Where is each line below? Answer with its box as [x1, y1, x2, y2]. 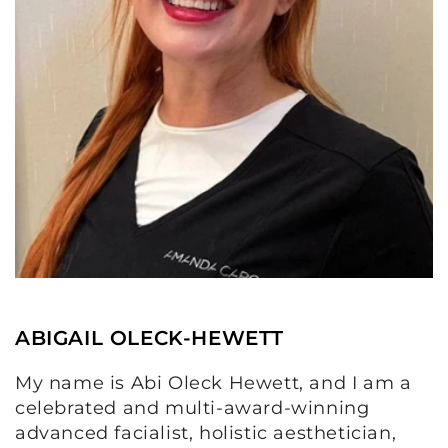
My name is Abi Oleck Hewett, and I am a [15, 371, 412, 394]
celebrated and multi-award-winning [15, 396, 370, 419]
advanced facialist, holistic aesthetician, [15, 421, 397, 444]
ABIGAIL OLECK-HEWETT [15, 325, 284, 350]
